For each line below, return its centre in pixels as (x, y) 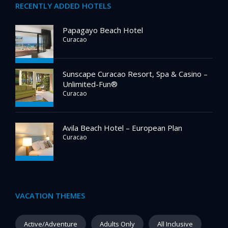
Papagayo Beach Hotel (103, 30)
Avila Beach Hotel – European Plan (122, 128)
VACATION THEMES (50, 196)
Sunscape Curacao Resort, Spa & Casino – (135, 74)
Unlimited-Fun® (90, 84)
